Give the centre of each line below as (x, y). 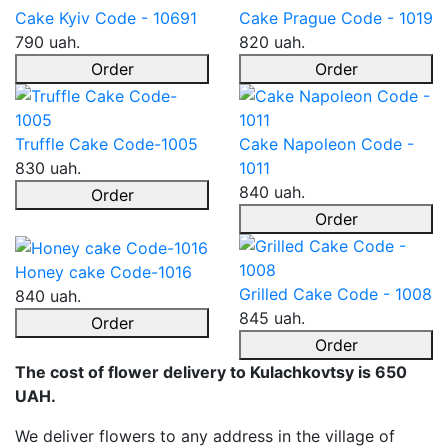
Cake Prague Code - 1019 (336, 18)
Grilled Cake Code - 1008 (335, 294)
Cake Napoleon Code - (326, 144)
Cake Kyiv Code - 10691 (106, 18)
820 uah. (272, 42)
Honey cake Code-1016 (103, 271)
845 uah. (272, 318)
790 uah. (47, 42)
